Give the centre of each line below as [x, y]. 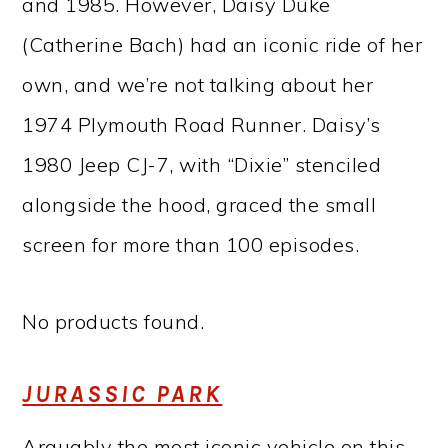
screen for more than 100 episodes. [191, 245]
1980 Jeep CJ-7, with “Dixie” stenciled [202, 165]
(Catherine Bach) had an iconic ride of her [222, 45]
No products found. [113, 322]
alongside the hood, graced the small [199, 205]
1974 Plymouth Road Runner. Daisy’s [201, 125]
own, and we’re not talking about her [198, 85]
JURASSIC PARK [122, 394]
